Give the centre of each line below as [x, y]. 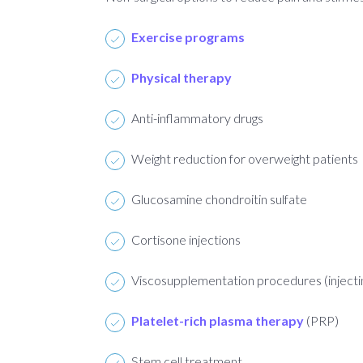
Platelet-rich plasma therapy [219, 320]
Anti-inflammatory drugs [197, 117]
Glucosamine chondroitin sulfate [219, 199]
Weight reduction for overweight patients [245, 158]
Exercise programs [188, 36]
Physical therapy [181, 77]
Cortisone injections [186, 239]
